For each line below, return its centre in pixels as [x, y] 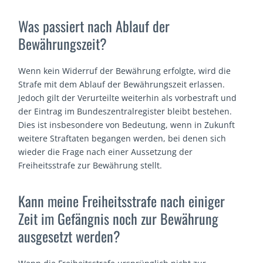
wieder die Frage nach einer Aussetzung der [106, 152]
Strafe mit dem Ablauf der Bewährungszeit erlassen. [122, 85]
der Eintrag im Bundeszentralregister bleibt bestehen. [125, 112]
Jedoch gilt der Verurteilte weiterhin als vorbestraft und [128, 98]
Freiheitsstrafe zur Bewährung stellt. [90, 166]
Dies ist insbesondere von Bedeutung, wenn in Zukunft [127, 125]
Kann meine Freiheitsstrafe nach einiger [122, 200]
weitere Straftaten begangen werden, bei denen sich [122, 139]
